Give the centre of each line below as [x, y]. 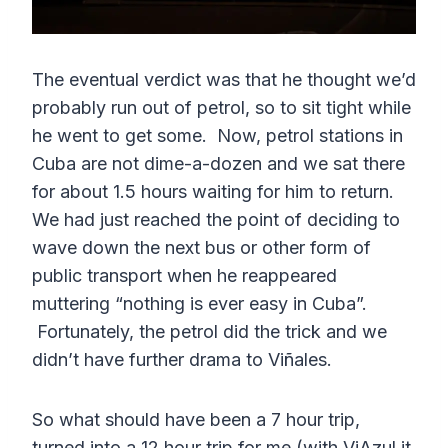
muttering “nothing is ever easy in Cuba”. [204, 304]
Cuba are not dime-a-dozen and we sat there [218, 164]
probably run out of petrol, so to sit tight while [221, 108]
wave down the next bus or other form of [201, 248]
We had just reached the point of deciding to [216, 220]
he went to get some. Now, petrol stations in [217, 136]
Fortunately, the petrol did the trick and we [209, 332]
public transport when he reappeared [184, 276]
